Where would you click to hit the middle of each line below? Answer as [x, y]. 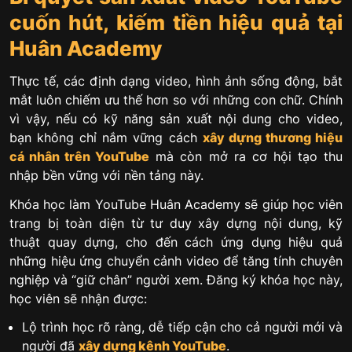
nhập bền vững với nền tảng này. [106, 175]
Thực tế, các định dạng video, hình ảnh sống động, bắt [176, 81]
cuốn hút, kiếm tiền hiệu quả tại [176, 22]
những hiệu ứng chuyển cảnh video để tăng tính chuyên [176, 260]
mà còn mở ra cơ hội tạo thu [246, 156]
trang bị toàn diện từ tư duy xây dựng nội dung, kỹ [176, 223]
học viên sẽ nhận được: [78, 298]
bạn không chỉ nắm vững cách [106, 137]
